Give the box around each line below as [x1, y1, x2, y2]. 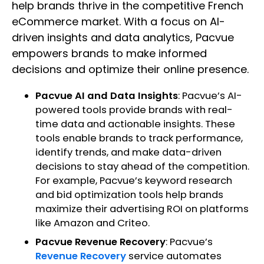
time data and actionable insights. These [35, 117, 235, 131]
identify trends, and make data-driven [35, 146, 222, 160]
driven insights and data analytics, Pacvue [12, 30, 234, 45]
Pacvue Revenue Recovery [35, 235, 166, 249]
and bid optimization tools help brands [35, 188, 223, 202]
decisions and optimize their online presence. [12, 62, 252, 77]
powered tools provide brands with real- [35, 103, 233, 117]
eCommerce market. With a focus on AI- [12, 14, 225, 29]
